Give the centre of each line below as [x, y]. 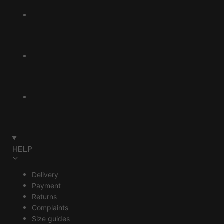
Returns [44, 196]
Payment [46, 185]
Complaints [50, 207]
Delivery [45, 174]
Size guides [51, 218]
